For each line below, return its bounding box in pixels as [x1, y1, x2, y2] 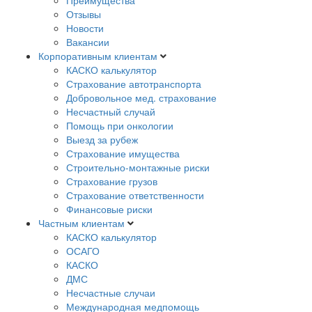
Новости [66, 21, 104, 35]
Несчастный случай [66, 104, 155, 118]
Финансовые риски [66, 202, 153, 216]
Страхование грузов [66, 174, 157, 188]
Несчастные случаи [66, 286, 155, 299]
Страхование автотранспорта [66, 77, 201, 91]
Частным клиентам [38, 216, 125, 230]
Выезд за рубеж [66, 132, 138, 146]
